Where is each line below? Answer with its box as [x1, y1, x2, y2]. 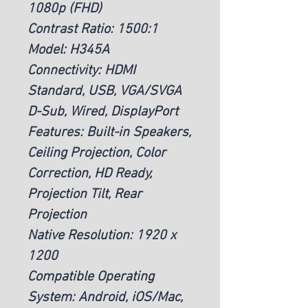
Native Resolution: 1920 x [27, 227, 176, 244]
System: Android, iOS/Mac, [27, 289, 183, 306]
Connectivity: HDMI [27, 62, 135, 79]
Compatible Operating [27, 268, 154, 285]
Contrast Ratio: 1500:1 [27, 21, 158, 38]
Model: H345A [27, 41, 109, 58]
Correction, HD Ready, [27, 165, 152, 182]
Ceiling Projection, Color [27, 144, 166, 162]
